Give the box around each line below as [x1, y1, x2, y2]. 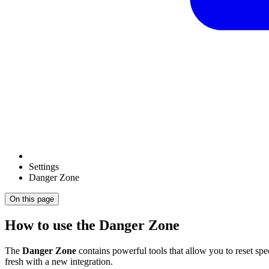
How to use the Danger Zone [5, 217, 180, 233]
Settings [29, 161, 59, 172]
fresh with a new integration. [5, 256, 113, 267]
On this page [10, 194, 54, 204]
